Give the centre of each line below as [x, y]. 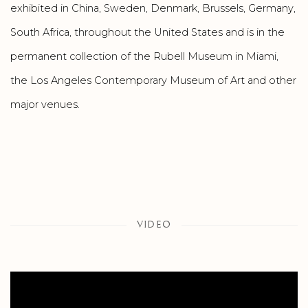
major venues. [45, 104]
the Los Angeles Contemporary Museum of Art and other [153, 80]
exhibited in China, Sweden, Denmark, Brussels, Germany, [153, 8]
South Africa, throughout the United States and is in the [147, 32]
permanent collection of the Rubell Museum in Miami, [144, 56]
